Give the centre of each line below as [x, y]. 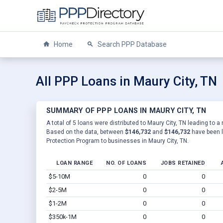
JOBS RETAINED [183, 163]
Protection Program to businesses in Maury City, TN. [117, 141]
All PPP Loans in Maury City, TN [126, 81]
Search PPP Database [131, 44]
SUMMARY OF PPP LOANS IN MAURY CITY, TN [126, 111]
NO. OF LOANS [126, 163]
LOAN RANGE [74, 163]
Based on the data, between [86, 132]
